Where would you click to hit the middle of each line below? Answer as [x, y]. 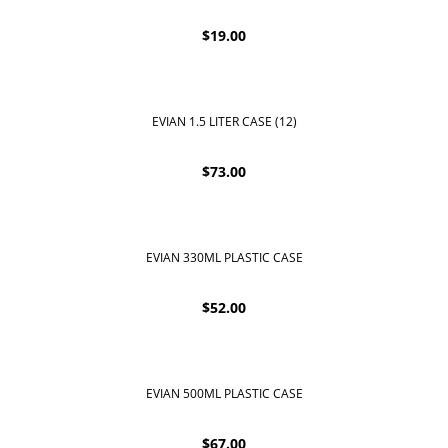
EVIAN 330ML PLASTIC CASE [224, 258]
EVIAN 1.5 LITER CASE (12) [224, 121]
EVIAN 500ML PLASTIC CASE [224, 394]
